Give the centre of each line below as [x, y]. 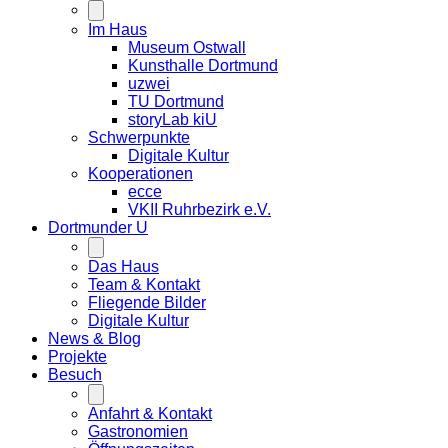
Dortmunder [92, 227]
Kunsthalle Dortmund [203, 65]
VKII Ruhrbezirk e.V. [199, 209]
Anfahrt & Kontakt [150, 413]
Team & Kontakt [144, 284]
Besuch [75, 374]
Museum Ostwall [187, 47]
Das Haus [123, 266]
